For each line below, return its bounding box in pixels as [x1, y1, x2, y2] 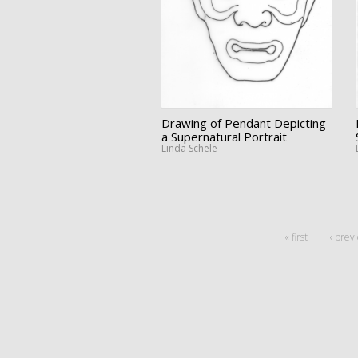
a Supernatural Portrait [161, 128, 287, 145]
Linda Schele [161, 141, 217, 155]
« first [284, 229, 308, 244]
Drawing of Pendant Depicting [161, 114, 326, 131]
